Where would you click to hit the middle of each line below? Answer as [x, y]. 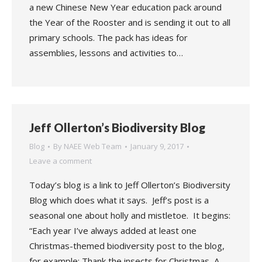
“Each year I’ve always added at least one [113, 230]
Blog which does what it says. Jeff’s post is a [119, 200]
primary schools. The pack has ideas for [108, 37]
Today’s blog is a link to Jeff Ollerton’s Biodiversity [130, 185]
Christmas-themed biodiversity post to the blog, [127, 246]
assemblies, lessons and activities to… [106, 53]
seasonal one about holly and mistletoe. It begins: [130, 215]
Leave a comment [61, 161]
